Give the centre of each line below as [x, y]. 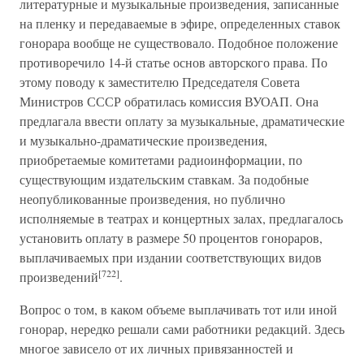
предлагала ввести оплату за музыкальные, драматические [182, 121]
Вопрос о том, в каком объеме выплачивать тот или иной [178, 309]
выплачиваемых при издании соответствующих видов [171, 257]
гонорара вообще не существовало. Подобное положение [179, 43]
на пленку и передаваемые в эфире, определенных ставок [180, 23]
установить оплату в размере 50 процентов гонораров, [171, 238]
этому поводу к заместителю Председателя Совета [160, 82]
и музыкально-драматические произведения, [143, 140]
